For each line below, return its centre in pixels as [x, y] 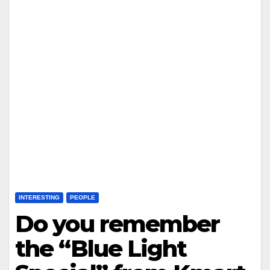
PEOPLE [83, 197]
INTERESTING [39, 197]
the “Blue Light [101, 249]
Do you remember [118, 224]
